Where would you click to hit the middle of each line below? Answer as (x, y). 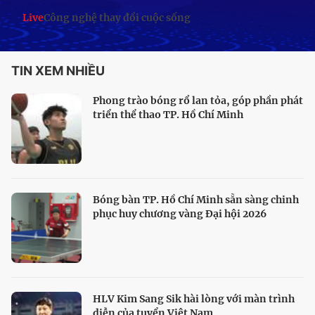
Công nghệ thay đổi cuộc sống (117, 18)
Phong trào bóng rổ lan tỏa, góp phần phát (198, 101)
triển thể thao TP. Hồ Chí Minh (168, 115)
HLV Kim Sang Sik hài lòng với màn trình (194, 299)
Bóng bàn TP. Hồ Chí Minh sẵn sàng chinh (196, 200)
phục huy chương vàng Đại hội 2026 (180, 214)
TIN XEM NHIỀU (58, 71)
